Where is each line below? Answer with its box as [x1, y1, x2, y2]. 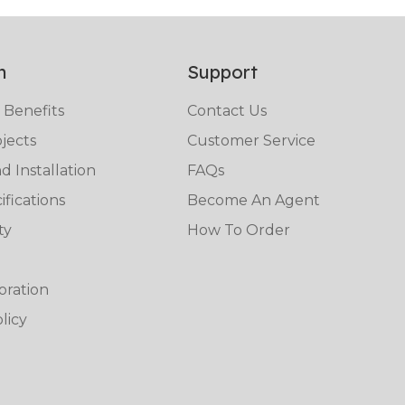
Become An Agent [187, 192, 321, 210]
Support [187, 61, 259, 84]
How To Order [187, 221, 291, 240]
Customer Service [187, 132, 316, 150]
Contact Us [187, 102, 268, 120]
